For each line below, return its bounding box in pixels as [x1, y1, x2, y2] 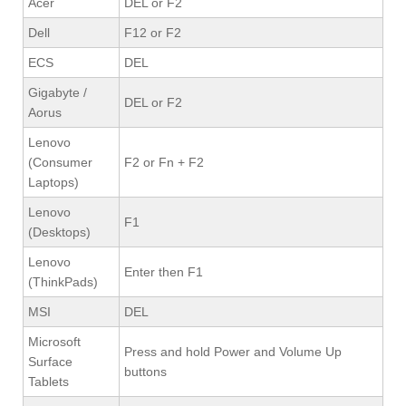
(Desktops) [28, 224, 91, 239]
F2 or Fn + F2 [124, 154, 204, 169]
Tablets [28, 373, 69, 389]
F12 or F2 [124, 24, 181, 40]
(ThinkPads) [28, 274, 98, 289]
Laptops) [28, 174, 79, 189]
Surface [28, 353, 72, 369]
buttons [124, 363, 167, 379]
